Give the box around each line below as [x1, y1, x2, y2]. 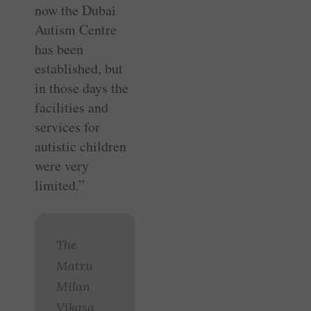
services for [35, 117, 100, 137]
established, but [35, 59, 123, 78]
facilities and [35, 98, 108, 117]
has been [35, 40, 83, 59]
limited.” [35, 176, 85, 195]
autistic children [35, 137, 126, 156]
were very [35, 156, 89, 176]
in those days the [35, 78, 128, 98]
